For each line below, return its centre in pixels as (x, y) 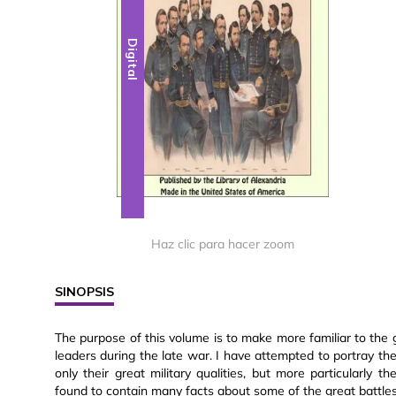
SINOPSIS (84, 292)
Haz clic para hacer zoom (223, 244)
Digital (133, 60)
